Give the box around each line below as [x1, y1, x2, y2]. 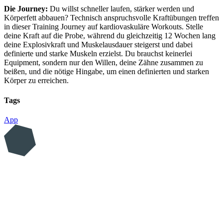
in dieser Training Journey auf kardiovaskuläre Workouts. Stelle [4, 22, 203, 31]
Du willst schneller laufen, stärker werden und [48, 4, 194, 13]
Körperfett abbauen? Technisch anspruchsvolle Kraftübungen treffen [4, 13, 219, 22]
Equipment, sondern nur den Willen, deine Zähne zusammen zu [4, 58, 203, 67]
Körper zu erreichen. [4, 76, 69, 85]
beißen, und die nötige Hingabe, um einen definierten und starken [4, 67, 209, 76]
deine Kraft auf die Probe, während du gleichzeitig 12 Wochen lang [4, 31, 216, 40]
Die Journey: [4, 4, 48, 13]
